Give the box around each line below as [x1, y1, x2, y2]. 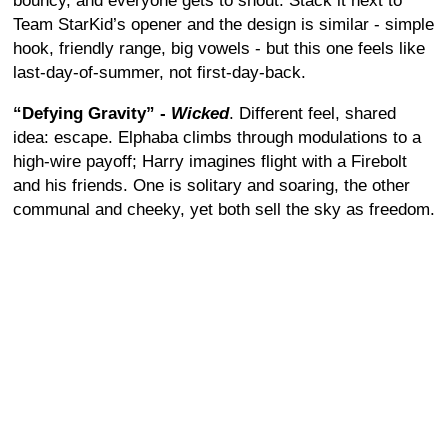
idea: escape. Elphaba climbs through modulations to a [13, 128, 421, 147]
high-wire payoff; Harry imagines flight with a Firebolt [13, 152, 407, 171]
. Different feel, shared [229, 104, 396, 123]
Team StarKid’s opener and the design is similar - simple [13, 15, 434, 34]
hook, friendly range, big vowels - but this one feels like [13, 39, 425, 58]
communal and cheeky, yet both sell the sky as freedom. [13, 200, 435, 219]
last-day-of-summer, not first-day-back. [13, 63, 306, 82]
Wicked [171, 104, 229, 123]
